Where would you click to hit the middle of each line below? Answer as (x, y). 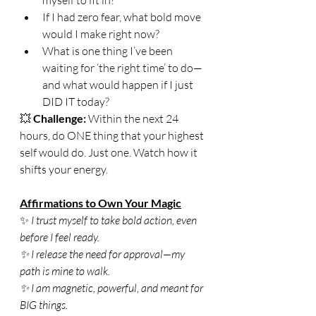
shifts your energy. (64, 169)
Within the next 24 (133, 118)
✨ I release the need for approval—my (103, 254)
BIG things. (44, 304)
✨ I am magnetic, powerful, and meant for (113, 287)
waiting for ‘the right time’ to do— (122, 67)
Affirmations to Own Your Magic (101, 202)
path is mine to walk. (65, 271)
